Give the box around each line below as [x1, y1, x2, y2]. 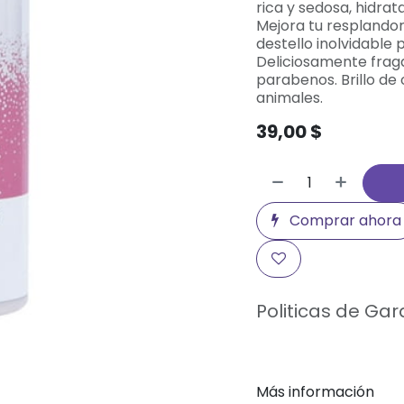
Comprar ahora [286, 210, 401, 231]
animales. [256, 87, 323, 108]
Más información [256, 381, 374, 402]
